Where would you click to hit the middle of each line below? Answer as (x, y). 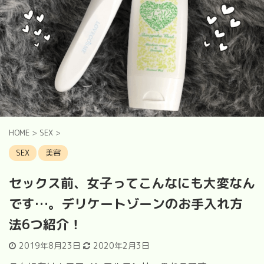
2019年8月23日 (51, 245)
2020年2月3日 (121, 245)
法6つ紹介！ (47, 224)
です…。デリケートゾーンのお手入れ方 (126, 203)
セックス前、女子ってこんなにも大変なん (132, 183)
